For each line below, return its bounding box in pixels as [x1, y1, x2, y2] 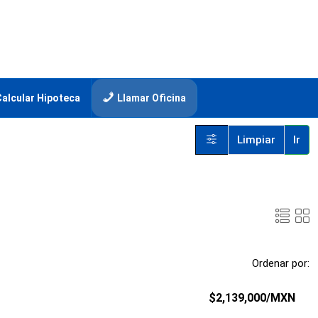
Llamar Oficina [117, 92, 187, 104]
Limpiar [237, 133, 275, 146]
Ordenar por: [251, 257, 309, 270]
